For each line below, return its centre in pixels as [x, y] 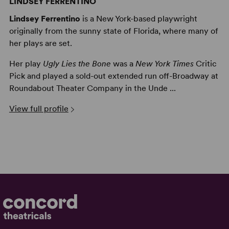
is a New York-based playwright [139, 18]
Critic [205, 63]
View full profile [39, 108]
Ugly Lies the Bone [77, 63]
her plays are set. [40, 43]
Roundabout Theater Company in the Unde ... [92, 88]
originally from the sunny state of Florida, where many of [113, 31]
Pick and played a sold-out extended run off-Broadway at [113, 76]
